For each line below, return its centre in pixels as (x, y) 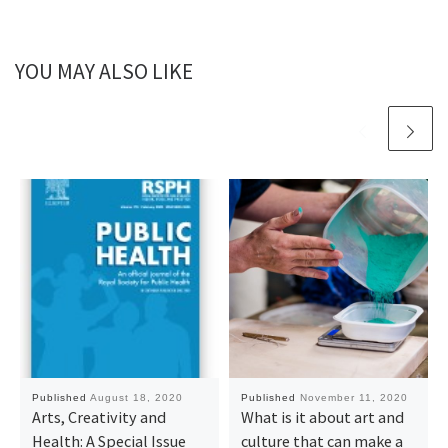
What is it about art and (322, 417)
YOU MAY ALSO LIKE (104, 72)
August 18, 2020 (136, 398)
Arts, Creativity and (98, 417)
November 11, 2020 (353, 398)
